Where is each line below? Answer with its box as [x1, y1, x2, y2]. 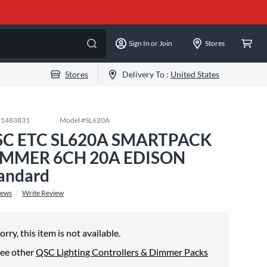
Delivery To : [122, 69, 170, 79]
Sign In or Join [129, 39, 172, 48]
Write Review [22, 188, 64, 197]
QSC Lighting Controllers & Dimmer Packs [36, 246, 208, 257]
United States [170, 69, 219, 79]
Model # [60, 116, 85, 125]
